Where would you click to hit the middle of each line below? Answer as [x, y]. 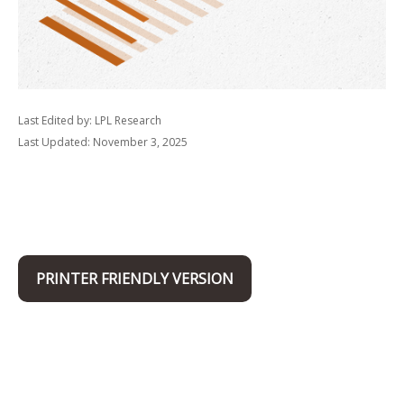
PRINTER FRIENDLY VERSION [135, 279]
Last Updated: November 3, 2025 [103, 142]
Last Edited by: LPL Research [90, 120]
